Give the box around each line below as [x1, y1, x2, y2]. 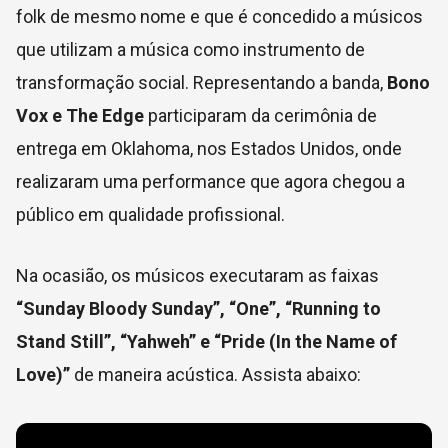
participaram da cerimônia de [144, 105, 377, 127]
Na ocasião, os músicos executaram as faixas [16, 265, 379, 287]
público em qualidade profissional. [16, 204, 285, 226]
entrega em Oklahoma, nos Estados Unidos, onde [16, 138, 402, 160]
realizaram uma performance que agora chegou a [16, 171, 405, 193]
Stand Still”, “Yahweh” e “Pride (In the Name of [16, 331, 397, 353]
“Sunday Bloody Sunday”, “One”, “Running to [16, 298, 381, 320]
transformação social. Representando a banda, [16, 72, 387, 94]
